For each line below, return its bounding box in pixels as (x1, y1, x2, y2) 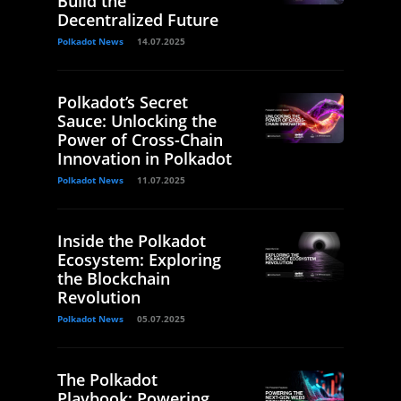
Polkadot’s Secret (57, 91, 188, 113)
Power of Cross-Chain (57, 129, 223, 150)
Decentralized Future (57, 9, 218, 30)
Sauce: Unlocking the (57, 110, 217, 132)
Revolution (57, 286, 141, 308)
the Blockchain (57, 268, 170, 289)
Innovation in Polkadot (57, 148, 232, 169)
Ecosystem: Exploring (57, 249, 221, 270)
